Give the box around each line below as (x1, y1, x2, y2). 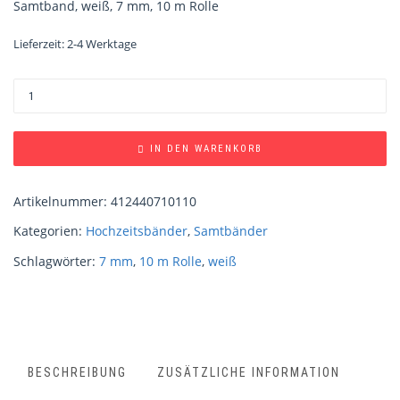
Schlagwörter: (13, 252, 99, 270)
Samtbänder (194, 222, 268, 240)
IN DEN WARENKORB (150, 143, 262, 155)
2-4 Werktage (67, 36, 137, 52)
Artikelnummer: (13, 193, 111, 211)
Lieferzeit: (13, 36, 67, 52)
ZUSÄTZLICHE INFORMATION (157, 365, 340, 380)
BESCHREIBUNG (28, 365, 127, 380)
